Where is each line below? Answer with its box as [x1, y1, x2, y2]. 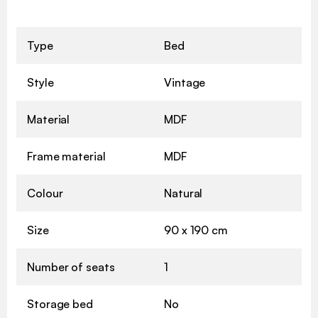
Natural [164, 186, 203, 201]
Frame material [27, 149, 106, 164]
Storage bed [27, 297, 93, 312]
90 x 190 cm [164, 223, 228, 238]
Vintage [164, 75, 206, 90]
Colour [27, 186, 63, 201]
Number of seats [27, 260, 115, 275]
